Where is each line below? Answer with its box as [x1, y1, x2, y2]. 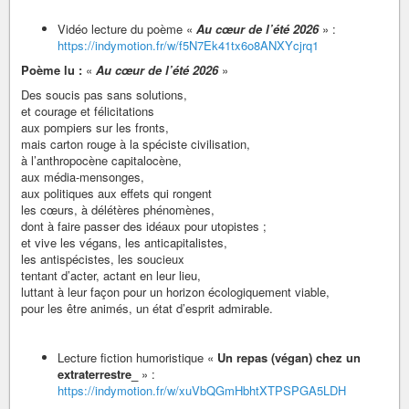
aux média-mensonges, [21, 167, 144, 185]
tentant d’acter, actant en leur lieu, [21, 266, 201, 284]
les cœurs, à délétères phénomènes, [21, 200, 215, 218]
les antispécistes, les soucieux [21, 249, 184, 267]
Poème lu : [21, 60, 82, 79]
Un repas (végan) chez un [217, 348, 361, 366]
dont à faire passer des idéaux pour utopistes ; [21, 216, 267, 235]
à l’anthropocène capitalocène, [21, 151, 182, 169]
